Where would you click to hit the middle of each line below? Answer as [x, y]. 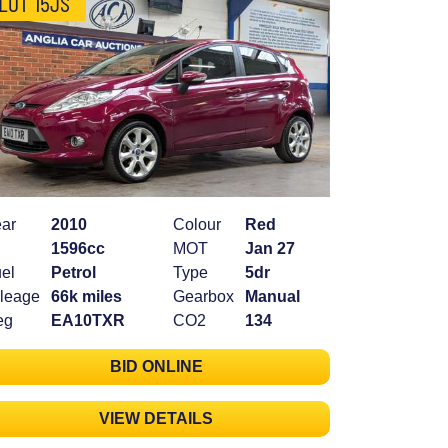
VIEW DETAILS [156, 419]
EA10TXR [88, 321]
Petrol [73, 273]
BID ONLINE [156, 367]
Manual [272, 297]
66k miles [86, 297]
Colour [197, 225]
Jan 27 [270, 249]
